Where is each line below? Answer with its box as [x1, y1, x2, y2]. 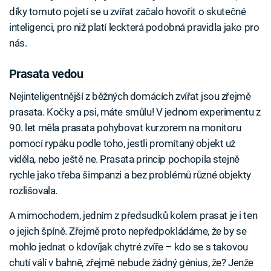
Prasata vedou [9, 66, 83, 81]
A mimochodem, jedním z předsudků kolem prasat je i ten [9, 209, 258, 222]
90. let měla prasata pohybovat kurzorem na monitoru [9, 122, 241, 134]
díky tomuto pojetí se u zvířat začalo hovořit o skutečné [9, 5, 246, 18]
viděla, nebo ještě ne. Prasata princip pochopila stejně [9, 153, 240, 166]
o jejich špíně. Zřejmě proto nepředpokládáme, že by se [9, 225, 247, 238]
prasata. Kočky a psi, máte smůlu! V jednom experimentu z [9, 106, 261, 119]
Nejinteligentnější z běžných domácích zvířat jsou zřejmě [9, 90, 251, 103]
